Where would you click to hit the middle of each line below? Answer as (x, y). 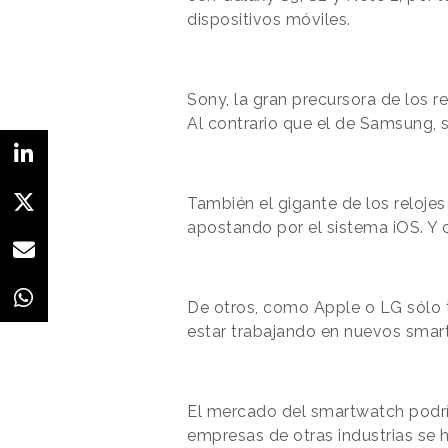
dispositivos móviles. (269, 19)
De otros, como (250, 307)
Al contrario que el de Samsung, (314, 123)
